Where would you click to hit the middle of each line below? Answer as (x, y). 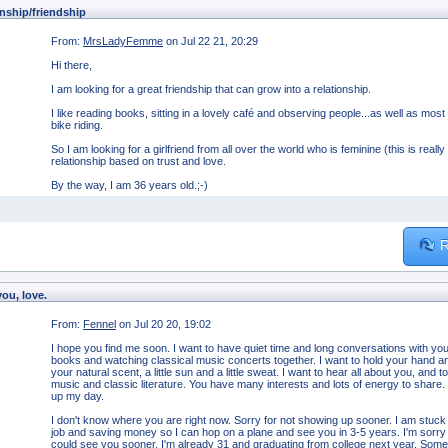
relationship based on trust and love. (138, 161)
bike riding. (77, 125)
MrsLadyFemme (123, 41)
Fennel (99, 323)
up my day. (77, 395)
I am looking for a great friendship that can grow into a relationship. (211, 89)
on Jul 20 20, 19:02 (165, 323)
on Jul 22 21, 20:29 (212, 41)
